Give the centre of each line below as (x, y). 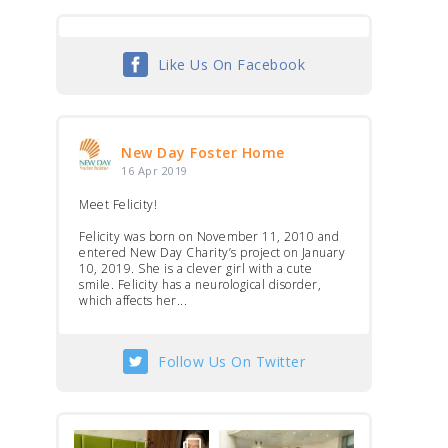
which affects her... (133, 300)
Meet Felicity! (118, 204)
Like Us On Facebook (231, 64)
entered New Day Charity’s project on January (212, 252)
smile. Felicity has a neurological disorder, (200, 284)
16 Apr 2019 (154, 170)
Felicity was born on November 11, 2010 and (209, 236)
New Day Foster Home (203, 152)
